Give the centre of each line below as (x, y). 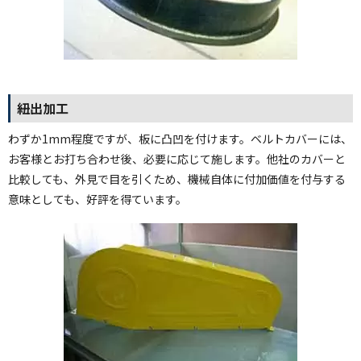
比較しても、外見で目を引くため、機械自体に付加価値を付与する (177, 178)
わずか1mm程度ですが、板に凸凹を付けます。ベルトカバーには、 (180, 138)
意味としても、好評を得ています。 (98, 199)
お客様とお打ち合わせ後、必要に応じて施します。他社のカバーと (177, 158)
